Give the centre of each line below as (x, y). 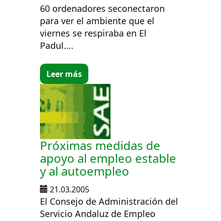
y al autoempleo (85, 171)
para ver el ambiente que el (97, 21)
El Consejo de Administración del (109, 202)
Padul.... (57, 46)
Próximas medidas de (100, 146)
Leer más (64, 74)
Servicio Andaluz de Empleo (98, 214)
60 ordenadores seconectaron (103, 9)
